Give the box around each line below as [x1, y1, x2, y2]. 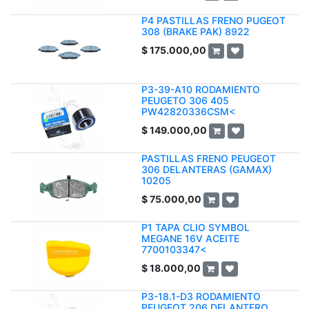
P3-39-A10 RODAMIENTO [141, 83, 260, 96]
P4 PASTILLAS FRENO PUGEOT [141, 14, 286, 27]
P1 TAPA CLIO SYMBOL [141, 221, 250, 234]
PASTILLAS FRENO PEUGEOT [141, 152, 276, 165]
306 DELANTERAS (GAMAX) [141, 163, 272, 176]
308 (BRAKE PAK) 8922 [141, 26, 250, 38]
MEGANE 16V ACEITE [141, 232, 239, 245]
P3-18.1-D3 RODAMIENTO [141, 290, 261, 303]
